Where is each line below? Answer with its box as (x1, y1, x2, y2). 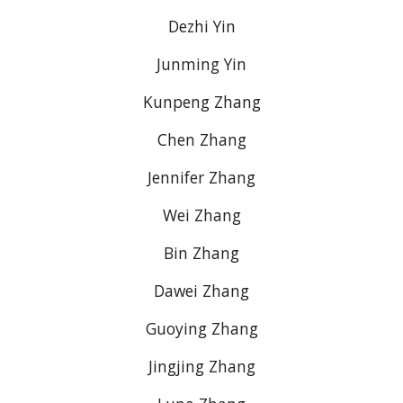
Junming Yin (157, 53, 246, 75)
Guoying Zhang (145, 318, 258, 339)
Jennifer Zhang (148, 166, 255, 188)
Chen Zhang (157, 129, 246, 150)
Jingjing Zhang (148, 355, 255, 377)
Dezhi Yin (167, 15, 236, 37)
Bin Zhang (164, 242, 239, 264)
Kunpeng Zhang (142, 91, 261, 112)
